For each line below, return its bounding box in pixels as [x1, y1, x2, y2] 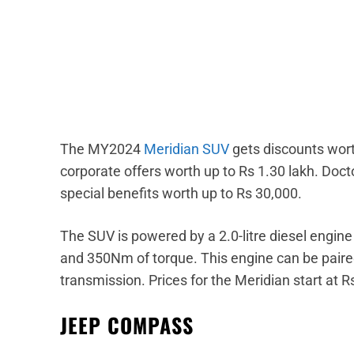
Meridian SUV [144, 140, 229, 157]
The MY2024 [60, 140, 144, 157]
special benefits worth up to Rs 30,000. [60, 184, 302, 201]
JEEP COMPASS [60, 309, 194, 341]
